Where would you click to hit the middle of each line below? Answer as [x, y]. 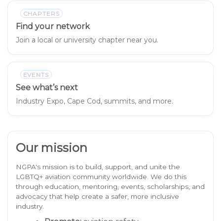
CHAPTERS [41, 14]
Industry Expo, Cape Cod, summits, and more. [94, 101]
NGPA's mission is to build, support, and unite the [98, 167]
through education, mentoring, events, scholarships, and [110, 186]
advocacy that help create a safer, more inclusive [97, 196]
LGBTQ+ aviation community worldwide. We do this [101, 177]
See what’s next [47, 88]
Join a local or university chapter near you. [87, 40]
